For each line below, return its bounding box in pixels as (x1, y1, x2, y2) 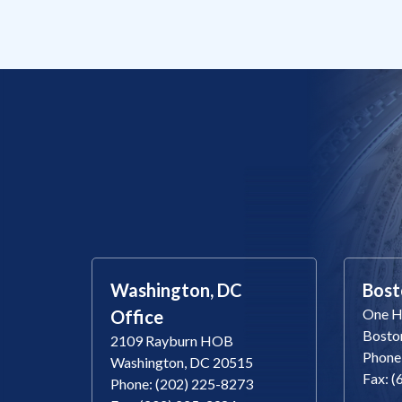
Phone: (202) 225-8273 (110, 374, 253, 392)
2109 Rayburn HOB (110, 331, 233, 349)
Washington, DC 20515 (110, 353, 253, 371)
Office (110, 305, 163, 328)
